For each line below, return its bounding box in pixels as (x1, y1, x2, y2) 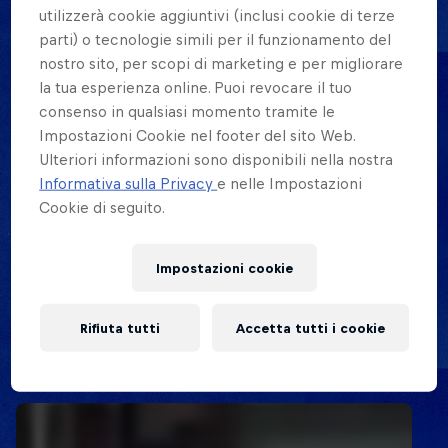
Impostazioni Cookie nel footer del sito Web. (39, 127, 356, 145)
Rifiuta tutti (79, 320, 160, 336)
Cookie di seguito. (39, 199, 166, 217)
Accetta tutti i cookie (235, 320, 385, 336)
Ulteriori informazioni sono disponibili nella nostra (39, 151, 394, 169)
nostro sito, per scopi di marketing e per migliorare (39, 55, 404, 73)
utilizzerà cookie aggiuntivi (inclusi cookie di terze (39, 7, 396, 25)
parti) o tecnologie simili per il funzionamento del (39, 31, 392, 49)
